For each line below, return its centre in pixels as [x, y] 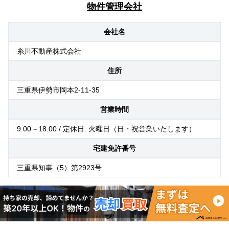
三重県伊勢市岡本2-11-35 [58, 90]
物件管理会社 [114, 6]
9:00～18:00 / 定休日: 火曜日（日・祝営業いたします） [106, 129]
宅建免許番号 [114, 148]
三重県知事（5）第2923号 [59, 167]
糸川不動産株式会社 [49, 51]
